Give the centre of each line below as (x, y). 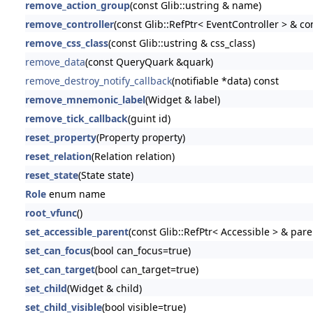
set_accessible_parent (77, 231)
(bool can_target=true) (146, 269)
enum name (75, 194)
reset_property (60, 137)
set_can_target (60, 269)
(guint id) (149, 118)
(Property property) (140, 137)
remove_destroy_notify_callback (98, 80)
